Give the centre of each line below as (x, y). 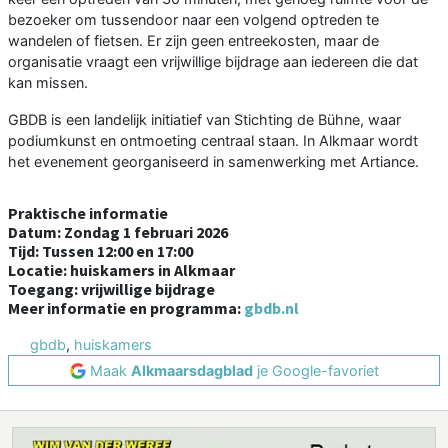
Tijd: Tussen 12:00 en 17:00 (100, 251)
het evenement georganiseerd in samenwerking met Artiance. (213, 162)
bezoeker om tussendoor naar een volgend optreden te (193, 20)
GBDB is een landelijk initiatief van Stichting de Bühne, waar (204, 120)
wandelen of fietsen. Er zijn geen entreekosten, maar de (193, 41)
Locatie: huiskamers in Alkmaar (121, 270)
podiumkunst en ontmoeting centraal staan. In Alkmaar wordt (213, 141)
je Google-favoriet (315, 371)
